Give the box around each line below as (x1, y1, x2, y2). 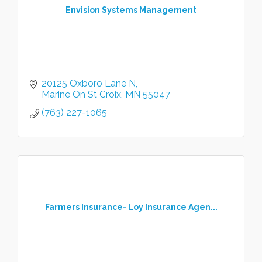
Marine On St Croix (42, 89, 121, 100)
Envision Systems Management (65, 5, 196, 15)
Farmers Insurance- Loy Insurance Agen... (44, 202, 218, 212)
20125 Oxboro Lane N (42, 78, 136, 89)
